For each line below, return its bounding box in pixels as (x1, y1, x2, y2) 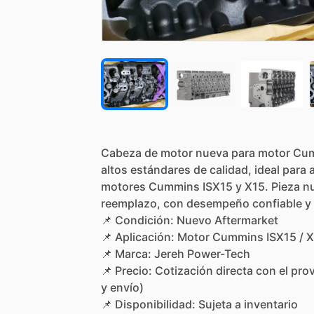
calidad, (210, 162, 252, 177)
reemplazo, (101, 196, 161, 210)
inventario (244, 296, 298, 311)
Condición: (115, 212, 174, 227)
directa (216, 263, 253, 278)
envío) (110, 280, 144, 294)
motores (101, 179, 146, 193)
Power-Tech (187, 246, 250, 261)
